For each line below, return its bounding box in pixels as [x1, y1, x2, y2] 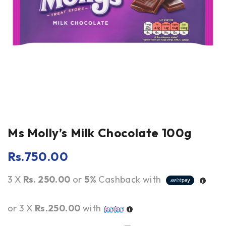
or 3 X [8, 202, 35, 214]
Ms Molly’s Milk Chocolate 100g [8, 125, 192, 140]
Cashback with [96, 174, 164, 185]
